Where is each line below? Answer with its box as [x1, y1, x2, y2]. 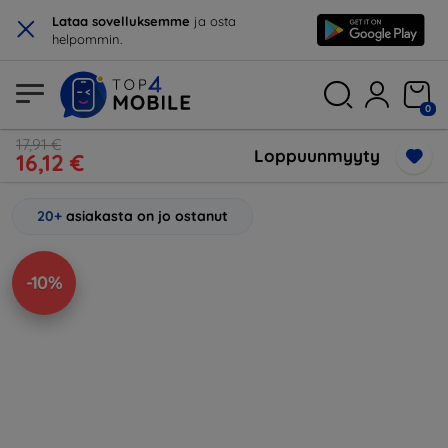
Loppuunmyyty [254, 145, 380, 166]
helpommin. [52, 31, 122, 47]
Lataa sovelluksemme [52, 13, 190, 29]
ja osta [190, 13, 236, 29]
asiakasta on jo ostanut [66, 207, 228, 225]
